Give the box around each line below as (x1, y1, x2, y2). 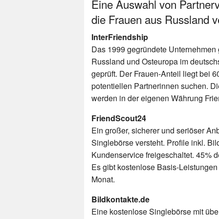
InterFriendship (91, 31, 148, 43)
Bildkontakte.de (91, 193, 150, 205)
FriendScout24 (91, 112, 146, 124)
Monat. (91, 173, 115, 185)
